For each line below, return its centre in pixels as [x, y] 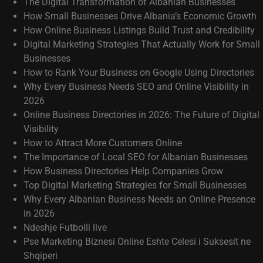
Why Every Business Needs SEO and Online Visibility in [136, 87]
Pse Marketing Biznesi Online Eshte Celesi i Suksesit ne [137, 242]
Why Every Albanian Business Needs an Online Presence [139, 199]
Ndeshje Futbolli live [65, 227]
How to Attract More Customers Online [103, 143]
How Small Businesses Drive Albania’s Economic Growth [140, 16]
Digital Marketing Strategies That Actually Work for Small [142, 44]
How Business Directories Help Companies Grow [123, 171]
